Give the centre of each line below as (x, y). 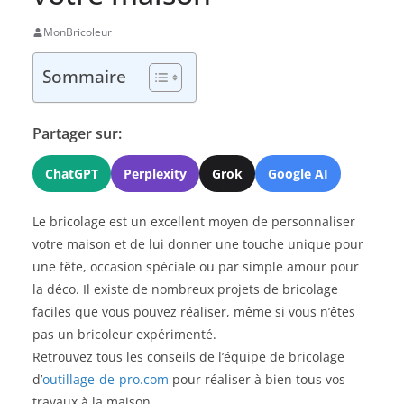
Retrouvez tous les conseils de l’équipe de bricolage (188, 357)
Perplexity (155, 174)
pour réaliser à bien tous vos (257, 380)
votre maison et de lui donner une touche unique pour (198, 244)
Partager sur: (77, 134)
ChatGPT (72, 174)
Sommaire (84, 77)
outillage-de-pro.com (106, 380)
